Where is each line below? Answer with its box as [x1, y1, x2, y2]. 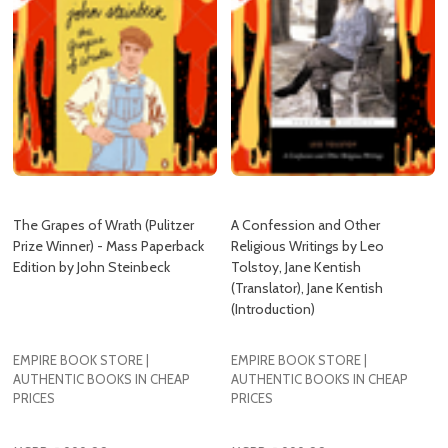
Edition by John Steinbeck [13, 207, 170, 226]
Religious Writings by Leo [231, 186, 384, 205]
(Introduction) [231, 249, 315, 268]
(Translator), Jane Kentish [231, 228, 383, 247]
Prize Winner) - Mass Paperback [13, 186, 204, 205]
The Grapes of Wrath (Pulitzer [13, 165, 194, 184]
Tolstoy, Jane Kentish [231, 207, 361, 226]
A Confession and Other [231, 165, 380, 184]
